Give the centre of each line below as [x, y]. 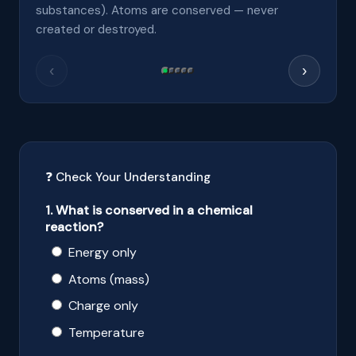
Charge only [103, 306]
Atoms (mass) [109, 279]
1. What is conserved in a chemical [149, 210]
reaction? [74, 226]
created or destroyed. [96, 29]
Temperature [106, 333]
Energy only [103, 252]
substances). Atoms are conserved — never [157, 10]
